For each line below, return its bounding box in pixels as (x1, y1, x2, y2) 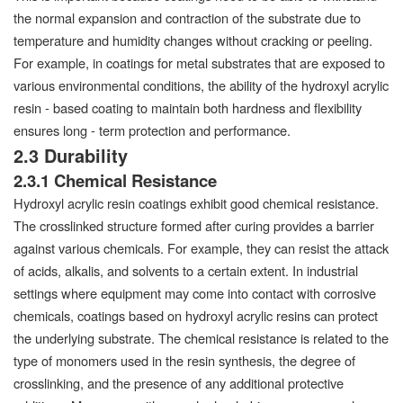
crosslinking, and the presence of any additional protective (13, 372, 344, 392)
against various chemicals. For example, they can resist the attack (13, 237, 389, 257)
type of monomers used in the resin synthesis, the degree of (13, 350, 355, 370)
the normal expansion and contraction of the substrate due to (13, 7, 361, 27)
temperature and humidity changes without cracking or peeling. (13, 30, 372, 49)
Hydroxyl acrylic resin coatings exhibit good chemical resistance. (13, 193, 379, 212)
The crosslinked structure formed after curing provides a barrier (13, 215, 374, 235)
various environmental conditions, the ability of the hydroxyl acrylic (13, 75, 389, 94)
